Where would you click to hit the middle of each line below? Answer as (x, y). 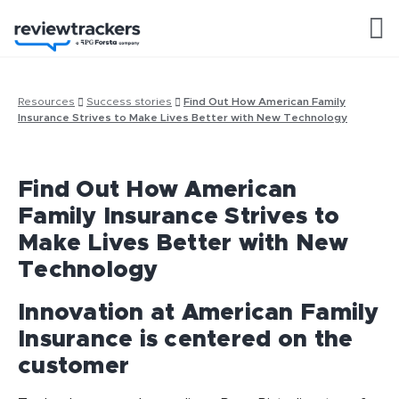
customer (74, 366)
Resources (46, 102)
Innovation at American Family (199, 312)
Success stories (129, 102)
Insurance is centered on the (186, 339)
